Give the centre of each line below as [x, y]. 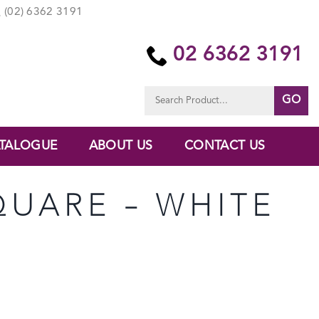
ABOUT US [121, 146]
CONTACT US [225, 146]
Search [157, 92]
